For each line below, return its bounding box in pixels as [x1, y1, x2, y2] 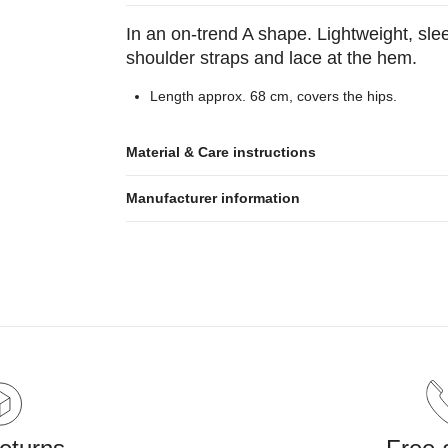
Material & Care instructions [125, 144, 316, 160]
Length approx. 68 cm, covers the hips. [149, 88, 397, 104]
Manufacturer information [125, 190, 300, 206]
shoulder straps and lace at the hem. [125, 48, 417, 68]
